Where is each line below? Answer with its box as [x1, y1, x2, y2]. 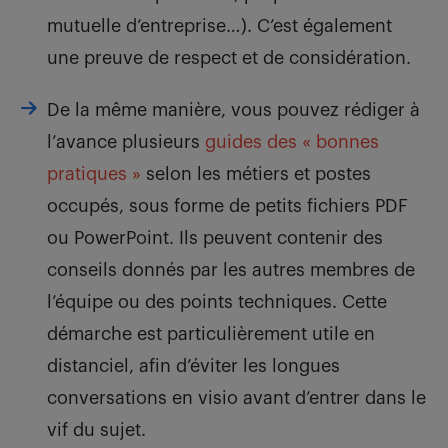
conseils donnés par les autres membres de [47, 261, 415, 280]
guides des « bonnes [205, 133, 379, 152]
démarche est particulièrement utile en [47, 325, 375, 344]
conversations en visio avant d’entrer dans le [47, 389, 426, 408]
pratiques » [47, 165, 141, 184]
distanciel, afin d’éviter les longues [47, 357, 340, 376]
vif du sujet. [47, 421, 146, 440]
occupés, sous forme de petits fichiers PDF [47, 197, 408, 216]
